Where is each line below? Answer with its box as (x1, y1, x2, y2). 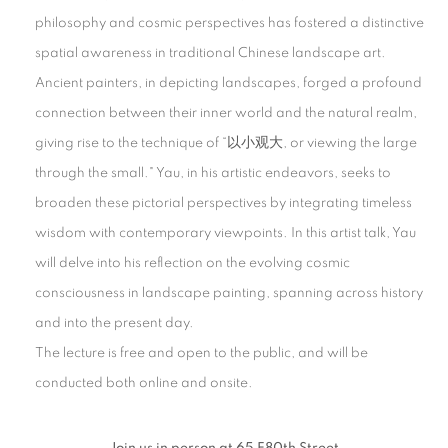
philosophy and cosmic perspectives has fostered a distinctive (35, 16, 424, 30)
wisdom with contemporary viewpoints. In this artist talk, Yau (35, 226, 416, 240)
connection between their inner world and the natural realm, (35, 106, 417, 120)
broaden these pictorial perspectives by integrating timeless (35, 196, 412, 210)
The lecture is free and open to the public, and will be (35, 346, 368, 360)
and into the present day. (35, 316, 194, 330)
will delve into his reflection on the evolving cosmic (35, 256, 350, 270)
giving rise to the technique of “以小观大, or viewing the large (35, 136, 417, 150)
